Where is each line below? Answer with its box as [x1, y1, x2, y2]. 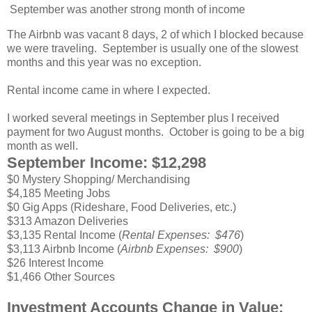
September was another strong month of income [7, 3, 245, 16]
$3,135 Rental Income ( [7, 228, 122, 241]
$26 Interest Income [7, 256, 104, 269]
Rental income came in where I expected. [7, 84, 213, 96]
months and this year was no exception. [7, 56, 201, 68]
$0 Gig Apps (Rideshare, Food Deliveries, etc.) [7, 201, 236, 213]
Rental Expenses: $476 [122, 228, 240, 241]
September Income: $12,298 [7, 153, 206, 171]
